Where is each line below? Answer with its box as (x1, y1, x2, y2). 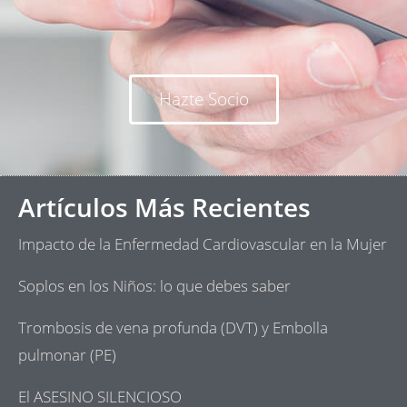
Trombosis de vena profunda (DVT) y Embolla (18, 316, 328, 338)
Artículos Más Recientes (18, 189, 311, 224)
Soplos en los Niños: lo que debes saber (18, 274, 291, 296)
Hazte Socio (158, 87, 249, 112)
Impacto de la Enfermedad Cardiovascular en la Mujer (18, 233, 387, 254)
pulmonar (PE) (18, 343, 116, 365)
